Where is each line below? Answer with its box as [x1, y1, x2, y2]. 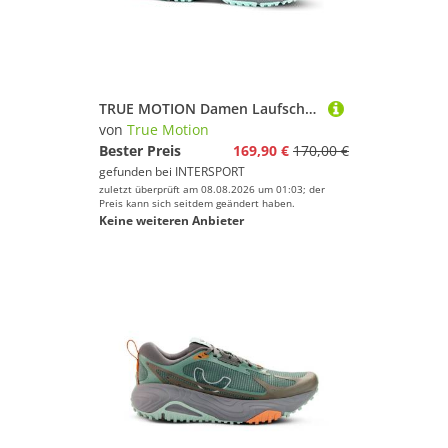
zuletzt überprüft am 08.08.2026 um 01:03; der [99, 182, 325, 196]
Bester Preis [99, 141, 181, 160]
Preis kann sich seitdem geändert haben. [99, 196, 295, 210]
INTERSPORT [175, 163, 245, 180]
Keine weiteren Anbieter [99, 212, 244, 229]
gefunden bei [99, 163, 175, 180]
